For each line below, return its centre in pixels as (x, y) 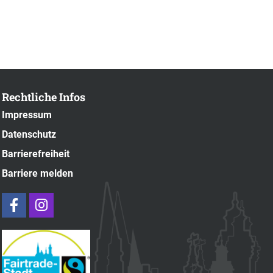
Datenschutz (29, 135)
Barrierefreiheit (35, 154)
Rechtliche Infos (43, 97)
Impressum (27, 115)
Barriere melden (37, 174)
